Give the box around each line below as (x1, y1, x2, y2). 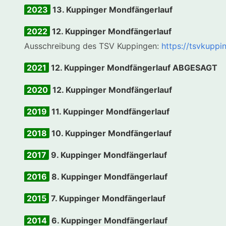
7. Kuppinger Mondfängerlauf (48, 193, 165, 204)
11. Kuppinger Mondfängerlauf (49, 106, 169, 117)
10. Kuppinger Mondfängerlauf (49, 128, 172, 138)
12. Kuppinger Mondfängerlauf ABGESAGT (48, 63, 217, 73)
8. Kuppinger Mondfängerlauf (49, 172, 167, 182)
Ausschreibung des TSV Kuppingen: (24, 41, 161, 51)
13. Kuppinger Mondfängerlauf (50, 5, 173, 15)
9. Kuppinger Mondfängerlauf (48, 150, 167, 160)
